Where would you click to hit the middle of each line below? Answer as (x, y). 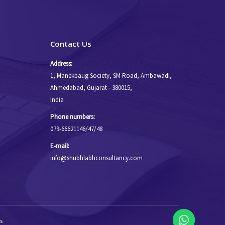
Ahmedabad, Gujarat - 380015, (91, 88)
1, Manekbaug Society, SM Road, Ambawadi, (111, 76)
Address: (61, 64)
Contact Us (71, 44)
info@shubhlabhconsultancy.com (96, 158)
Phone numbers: (72, 117)
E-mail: (60, 146)
